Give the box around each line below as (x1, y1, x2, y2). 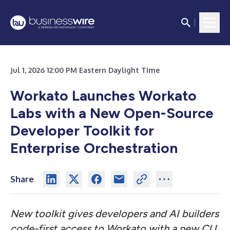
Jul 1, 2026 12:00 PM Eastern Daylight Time (10, 66, 160, 74)
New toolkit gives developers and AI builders (10, 207, 219, 220)
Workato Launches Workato (10, 87, 197, 104)
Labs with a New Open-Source (10, 104, 214, 122)
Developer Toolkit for (10, 122, 154, 139)
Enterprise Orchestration (10, 139, 178, 157)
